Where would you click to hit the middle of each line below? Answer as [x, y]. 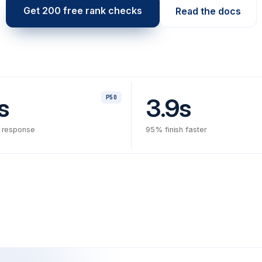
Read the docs [208, 11]
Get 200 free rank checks [82, 11]
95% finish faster [176, 130]
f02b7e [187, 254]
